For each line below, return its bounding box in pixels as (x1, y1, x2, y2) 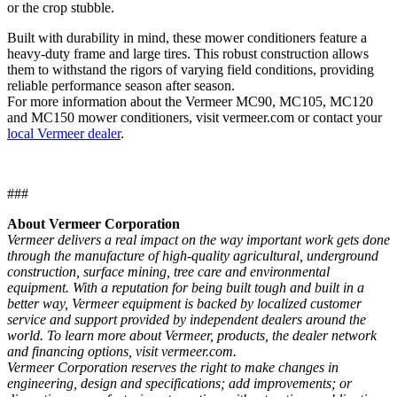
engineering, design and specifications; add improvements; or (7, 376, 352, 392)
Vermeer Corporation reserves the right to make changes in (7, 360, 339, 376)
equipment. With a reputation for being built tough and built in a (7, 280, 364, 296)
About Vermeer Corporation (7, 216, 180, 232)
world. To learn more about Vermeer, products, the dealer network (7, 328, 377, 344)
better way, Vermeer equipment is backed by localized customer (7, 296, 362, 312)
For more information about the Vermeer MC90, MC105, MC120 (7, 94, 373, 110)
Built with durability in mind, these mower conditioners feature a (7, 30, 367, 46)
